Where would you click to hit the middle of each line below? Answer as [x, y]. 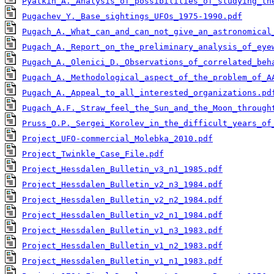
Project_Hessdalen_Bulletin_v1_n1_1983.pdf [122, 261]
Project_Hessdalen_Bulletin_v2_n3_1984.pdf [122, 185]
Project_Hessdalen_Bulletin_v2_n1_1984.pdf [122, 215]
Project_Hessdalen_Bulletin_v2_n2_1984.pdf [122, 200]
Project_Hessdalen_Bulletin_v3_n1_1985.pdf [122, 169]
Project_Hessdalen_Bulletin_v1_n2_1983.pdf [122, 246]
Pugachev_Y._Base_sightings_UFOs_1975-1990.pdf [132, 17]
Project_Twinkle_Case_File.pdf [93, 154]
